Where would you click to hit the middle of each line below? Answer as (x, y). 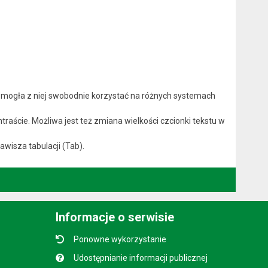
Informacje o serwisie (115, 217)
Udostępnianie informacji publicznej (141, 258)
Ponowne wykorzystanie (120, 239)
